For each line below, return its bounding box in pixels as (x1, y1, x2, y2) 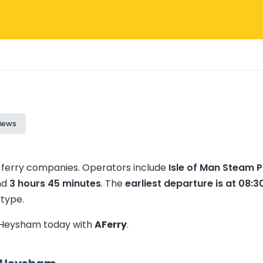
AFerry (95, 217, 127, 231)
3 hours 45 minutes (9, 176, 101, 190)
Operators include (82, 160, 168, 174)
